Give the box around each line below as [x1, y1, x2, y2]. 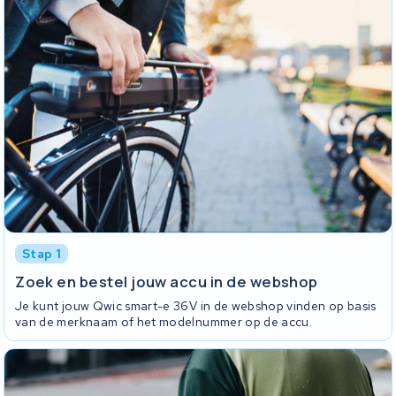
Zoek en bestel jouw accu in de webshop [15, 271, 318, 293]
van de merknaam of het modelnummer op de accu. [15, 313, 313, 330]
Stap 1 [22, 245, 62, 262]
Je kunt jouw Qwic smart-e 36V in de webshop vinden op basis [15, 297, 377, 314]
